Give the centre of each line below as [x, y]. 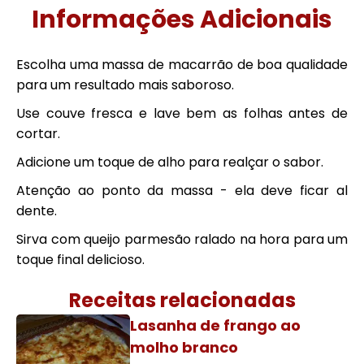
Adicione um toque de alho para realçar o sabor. [170, 162]
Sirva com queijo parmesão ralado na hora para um [182, 239]
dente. [37, 211]
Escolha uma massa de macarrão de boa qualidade [182, 65]
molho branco [184, 347]
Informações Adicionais [182, 19]
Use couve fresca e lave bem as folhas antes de [182, 113]
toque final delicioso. [80, 260]
